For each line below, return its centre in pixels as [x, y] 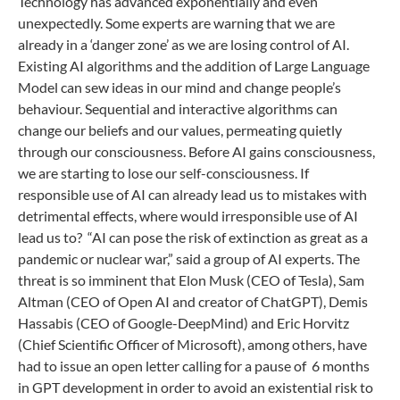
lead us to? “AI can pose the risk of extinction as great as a [193, 237]
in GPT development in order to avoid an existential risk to [196, 387]
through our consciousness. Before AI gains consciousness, [196, 151]
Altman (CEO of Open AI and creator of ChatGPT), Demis [193, 301]
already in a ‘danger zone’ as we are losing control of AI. [183, 44]
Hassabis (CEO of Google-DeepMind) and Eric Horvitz [183, 323]
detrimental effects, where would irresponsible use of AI [188, 216]
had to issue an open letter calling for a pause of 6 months [194, 366]
